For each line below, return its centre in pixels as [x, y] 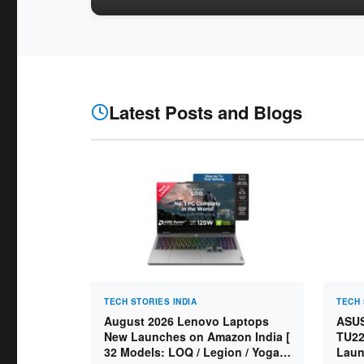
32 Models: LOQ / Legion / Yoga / [195, 352]
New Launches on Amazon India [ [197, 336]
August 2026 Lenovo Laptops [186, 321]
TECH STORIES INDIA [150, 301]
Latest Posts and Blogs [206, 112]
